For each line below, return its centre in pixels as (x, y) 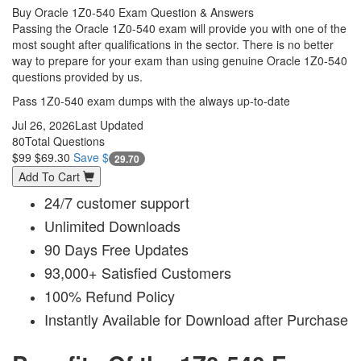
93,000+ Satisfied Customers (138, 273)
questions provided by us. (77, 76)
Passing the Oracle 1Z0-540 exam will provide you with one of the (179, 28)
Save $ (91, 157)
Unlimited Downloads (112, 226)
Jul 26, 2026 (44, 124)
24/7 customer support (117, 203)
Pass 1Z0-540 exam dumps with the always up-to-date (151, 100)
